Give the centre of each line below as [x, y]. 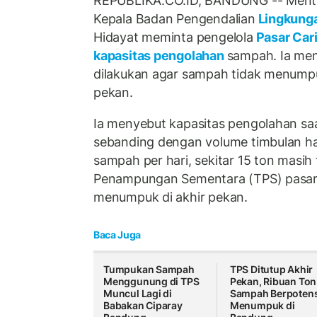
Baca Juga [117, 235]
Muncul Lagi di [138, 294]
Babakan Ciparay [143, 306]
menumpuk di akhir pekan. [171, 197]
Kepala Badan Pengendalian [174, 19]
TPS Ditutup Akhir [271, 270]
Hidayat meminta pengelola [173, 38]
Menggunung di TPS [151, 282]
